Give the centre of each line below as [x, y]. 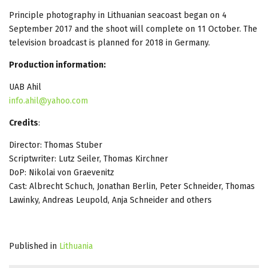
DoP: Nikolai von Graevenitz [62, 172]
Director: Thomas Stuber [56, 145]
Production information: [57, 65]
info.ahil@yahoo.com [48, 100]
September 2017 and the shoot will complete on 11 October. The [133, 29]
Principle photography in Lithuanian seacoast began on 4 [118, 15]
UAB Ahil [25, 87]
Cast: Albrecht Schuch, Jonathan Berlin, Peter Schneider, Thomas [132, 186]
